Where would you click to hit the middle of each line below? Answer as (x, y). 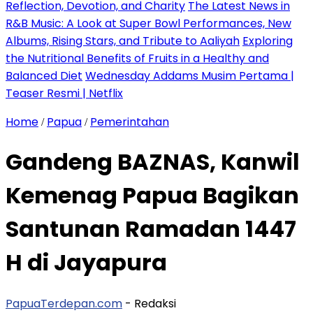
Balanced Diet (44, 76)
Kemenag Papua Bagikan (152, 196)
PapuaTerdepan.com (64, 303)
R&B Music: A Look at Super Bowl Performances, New (148, 23)
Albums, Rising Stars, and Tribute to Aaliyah (123, 41)
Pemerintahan (130, 122)
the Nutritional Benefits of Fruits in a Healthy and (137, 58)
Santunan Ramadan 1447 (151, 229)
